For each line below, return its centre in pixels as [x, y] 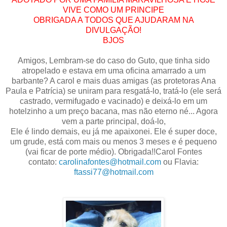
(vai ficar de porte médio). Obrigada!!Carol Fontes [113, 152]
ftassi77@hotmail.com [113, 172]
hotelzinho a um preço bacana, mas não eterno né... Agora [113, 111]
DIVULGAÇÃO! [113, 30]
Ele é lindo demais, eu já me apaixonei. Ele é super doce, [113, 131]
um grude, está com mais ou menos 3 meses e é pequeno [113, 141]
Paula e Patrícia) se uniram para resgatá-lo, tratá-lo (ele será [113, 91]
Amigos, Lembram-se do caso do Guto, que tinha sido [113, 60]
